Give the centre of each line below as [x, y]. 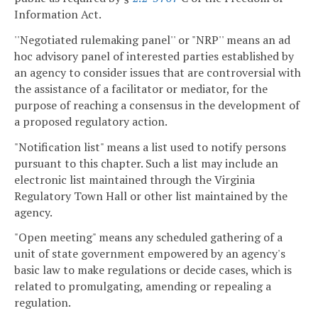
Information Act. [58, 15]
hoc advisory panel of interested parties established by [154, 56]
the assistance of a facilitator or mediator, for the [141, 88]
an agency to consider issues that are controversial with [158, 72]
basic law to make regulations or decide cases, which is [153, 270]
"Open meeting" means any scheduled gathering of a [148, 237]
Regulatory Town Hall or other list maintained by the [151, 196]
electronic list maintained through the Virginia [135, 179]
